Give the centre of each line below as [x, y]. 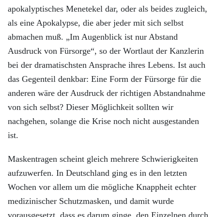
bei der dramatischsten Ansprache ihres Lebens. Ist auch [107, 65]
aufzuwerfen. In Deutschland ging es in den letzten [97, 173]
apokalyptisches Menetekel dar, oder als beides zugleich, [108, 9]
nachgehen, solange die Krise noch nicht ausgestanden [103, 121]
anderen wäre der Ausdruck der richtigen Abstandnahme [107, 93]
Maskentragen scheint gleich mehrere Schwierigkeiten [103, 159]
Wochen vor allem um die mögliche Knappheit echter [102, 187]
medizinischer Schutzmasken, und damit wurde [91, 201]
